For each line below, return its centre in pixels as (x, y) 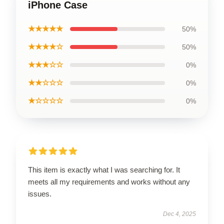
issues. (40, 193)
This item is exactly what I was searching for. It (104, 169)
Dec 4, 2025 (179, 214)
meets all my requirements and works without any (109, 181)
